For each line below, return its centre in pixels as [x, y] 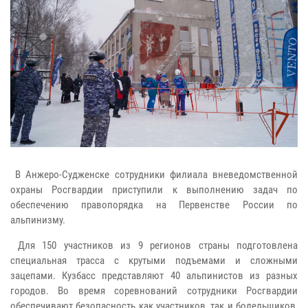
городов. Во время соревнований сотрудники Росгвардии [154, 290]
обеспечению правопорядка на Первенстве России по [154, 205]
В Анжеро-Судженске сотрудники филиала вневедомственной [154, 174]
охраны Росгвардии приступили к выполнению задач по [154, 189]
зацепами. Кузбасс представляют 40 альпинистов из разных [154, 275]
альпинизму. [38, 220]
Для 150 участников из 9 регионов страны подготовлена [154, 245]
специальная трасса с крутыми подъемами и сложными [154, 260]
